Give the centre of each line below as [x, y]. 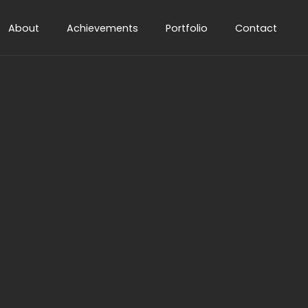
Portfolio [187, 29]
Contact [256, 29]
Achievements [102, 29]
